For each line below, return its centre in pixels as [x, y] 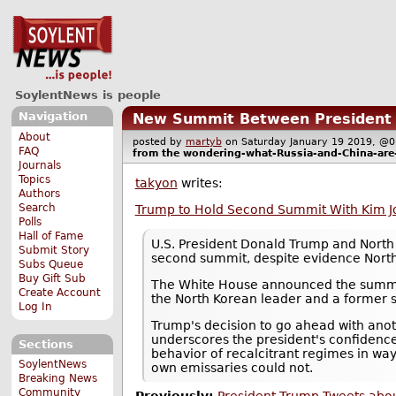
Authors [40, 193]
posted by [159, 141]
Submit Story [54, 250]
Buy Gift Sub [53, 278]
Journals [40, 165]
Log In [36, 306]
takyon [156, 183]
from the [157, 153]
